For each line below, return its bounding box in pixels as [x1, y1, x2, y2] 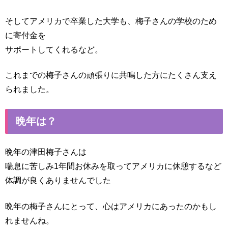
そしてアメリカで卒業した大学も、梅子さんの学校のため [5, 16, 217, 25]
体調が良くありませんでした [5, 176, 111, 185]
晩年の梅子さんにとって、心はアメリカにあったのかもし [5, 202, 217, 211]
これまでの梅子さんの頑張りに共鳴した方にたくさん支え [5, 70, 217, 79]
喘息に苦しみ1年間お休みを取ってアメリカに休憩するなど [5, 162, 221, 171]
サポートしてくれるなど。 [5, 45, 103, 54]
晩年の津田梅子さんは [5, 148, 87, 157]
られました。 [5, 84, 54, 94]
